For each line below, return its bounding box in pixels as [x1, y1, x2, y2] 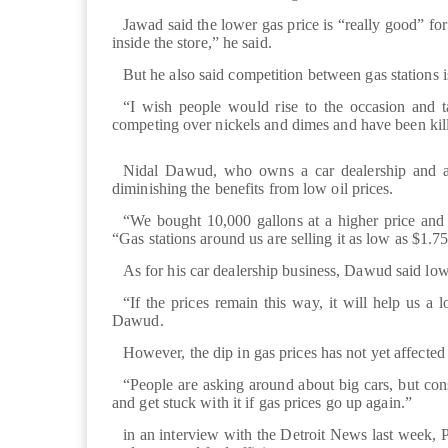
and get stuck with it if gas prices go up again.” [112, 394, 412, 412]
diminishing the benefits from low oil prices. [112, 180, 398, 198]
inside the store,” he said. [112, 34, 276, 52]
